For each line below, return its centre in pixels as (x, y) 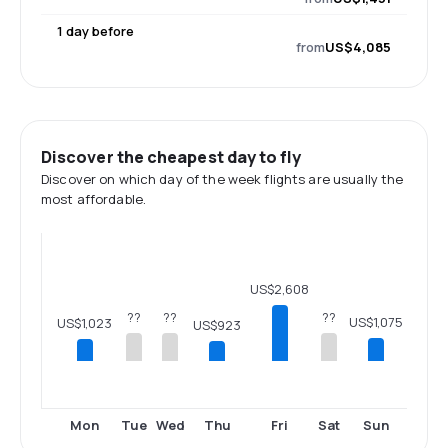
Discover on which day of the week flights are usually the (222, 178)
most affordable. (94, 198)
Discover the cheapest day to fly (171, 156)
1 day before (95, 30)
